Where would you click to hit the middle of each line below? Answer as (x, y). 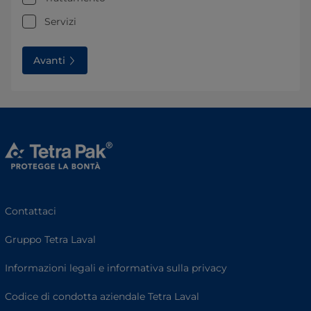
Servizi (60, 22)
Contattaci (31, 211)
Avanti (49, 61)
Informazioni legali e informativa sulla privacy (116, 268)
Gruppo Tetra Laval (50, 240)
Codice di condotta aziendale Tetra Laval (102, 297)
